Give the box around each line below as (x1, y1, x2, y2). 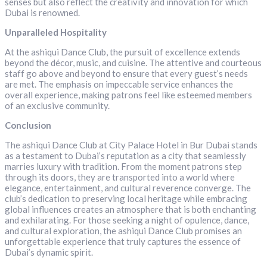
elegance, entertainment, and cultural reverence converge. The (5, 182, 251, 194)
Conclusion (5, 120, 51, 131)
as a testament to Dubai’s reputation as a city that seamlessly (5, 150, 246, 162)
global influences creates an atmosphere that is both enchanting (5, 204, 256, 215)
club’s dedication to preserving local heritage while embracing (5, 193, 247, 204)
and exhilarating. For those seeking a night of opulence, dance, (5, 215, 249, 226)
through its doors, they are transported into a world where (5, 172, 235, 183)
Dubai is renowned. (5, 7, 80, 18)
